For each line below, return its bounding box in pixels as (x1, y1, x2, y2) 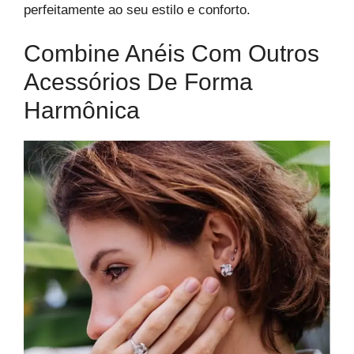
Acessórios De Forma (24, 69, 253, 96)
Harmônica (24, 97, 140, 124)
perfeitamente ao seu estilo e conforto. (24, 2, 250, 17)
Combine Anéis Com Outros (24, 40, 319, 67)
